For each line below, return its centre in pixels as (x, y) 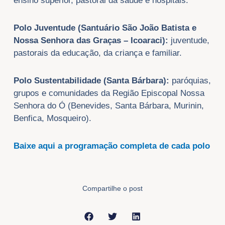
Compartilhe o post (113, 188)
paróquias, (190, 80)
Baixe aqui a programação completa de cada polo (111, 146)
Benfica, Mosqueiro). (52, 118)
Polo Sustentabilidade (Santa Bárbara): (91, 80)
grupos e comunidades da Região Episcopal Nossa (109, 93)
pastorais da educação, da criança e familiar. (97, 53)
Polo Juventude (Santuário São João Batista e (105, 28)
